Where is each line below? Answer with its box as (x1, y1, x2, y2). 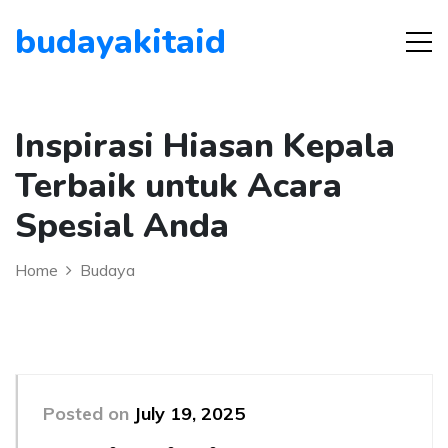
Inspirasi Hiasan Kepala (15, 123, 395, 169)
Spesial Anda (15, 203, 229, 249)
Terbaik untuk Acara (15, 163, 342, 209)
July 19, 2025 (134, 402, 245, 425)
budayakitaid (15, 19, 226, 65)
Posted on (43, 402, 134, 425)
